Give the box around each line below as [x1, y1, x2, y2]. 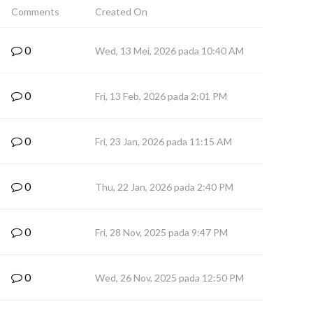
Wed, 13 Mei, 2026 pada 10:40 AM [95, 45, 244, 57]
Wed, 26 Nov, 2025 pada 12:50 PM [95, 272, 244, 284]
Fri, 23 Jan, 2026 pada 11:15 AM [95, 136, 232, 147]
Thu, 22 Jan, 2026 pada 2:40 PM [95, 181, 233, 193]
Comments [11, 6, 59, 17]
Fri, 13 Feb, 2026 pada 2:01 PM [95, 90, 227, 102]
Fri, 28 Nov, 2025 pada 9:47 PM [95, 226, 228, 238]
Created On [95, 6, 147, 17]
